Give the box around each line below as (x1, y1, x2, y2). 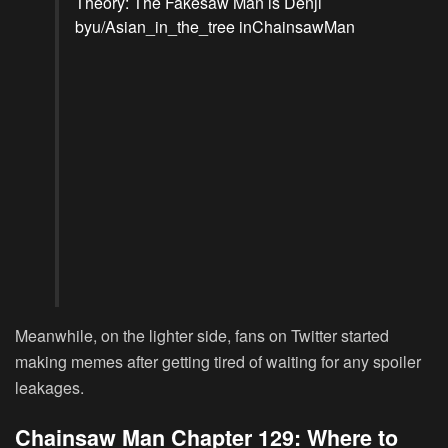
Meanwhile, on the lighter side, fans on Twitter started (15, 324, 389, 348)
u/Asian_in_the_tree (92, 15, 235, 39)
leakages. (15, 376, 84, 400)
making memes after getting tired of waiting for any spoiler (15, 350, 421, 374)
